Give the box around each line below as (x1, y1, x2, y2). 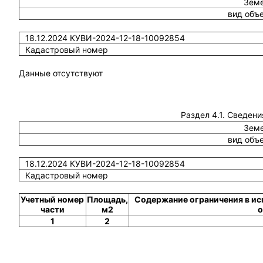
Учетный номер (21, 194, 85, 204)
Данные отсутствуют (18, 68, 103, 78)
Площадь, (86, 194, 128, 204)
